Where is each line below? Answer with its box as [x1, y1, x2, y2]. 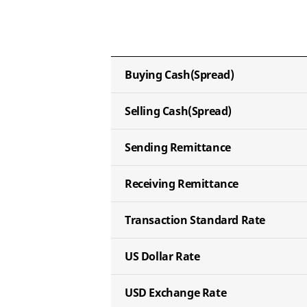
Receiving [125, 176, 177, 191]
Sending [125, 140, 170, 155]
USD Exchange [125, 285, 202, 300]
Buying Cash [125, 67, 191, 82]
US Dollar [125, 249, 175, 264]
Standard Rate [190, 212, 266, 228]
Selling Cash [125, 103, 188, 119]
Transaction [125, 212, 191, 228]
